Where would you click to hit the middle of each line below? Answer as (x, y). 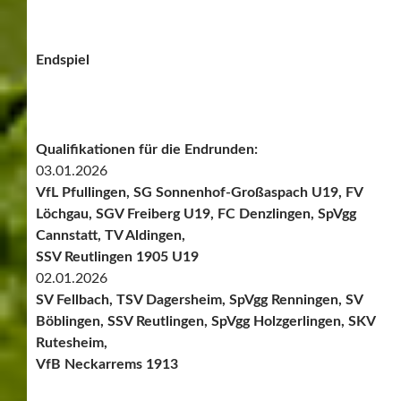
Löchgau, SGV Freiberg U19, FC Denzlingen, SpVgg (196, 213)
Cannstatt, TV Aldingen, (111, 235)
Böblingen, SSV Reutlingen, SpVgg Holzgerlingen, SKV (205, 321)
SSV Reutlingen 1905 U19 (117, 256)
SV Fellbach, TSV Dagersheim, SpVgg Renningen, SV (199, 299)
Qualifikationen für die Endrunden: (147, 149)
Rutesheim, (72, 342)
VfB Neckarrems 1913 (107, 364)
